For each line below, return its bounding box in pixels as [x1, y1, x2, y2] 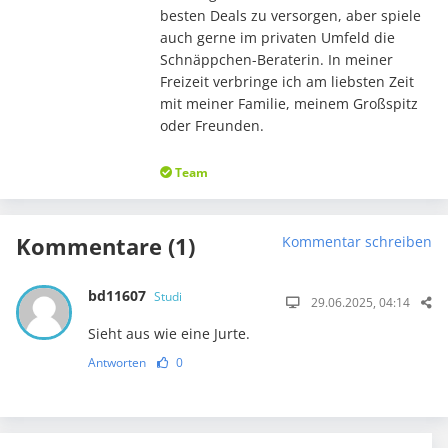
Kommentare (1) [16, 230, 195, 261]
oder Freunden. [159, 115, 264, 135]
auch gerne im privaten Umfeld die [159, 27, 395, 47]
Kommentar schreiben [282, 231, 432, 251]
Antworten [87, 353, 146, 371]
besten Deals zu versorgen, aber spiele [159, 5, 421, 25]
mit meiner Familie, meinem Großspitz [159, 93, 418, 113]
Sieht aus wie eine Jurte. [87, 323, 250, 343]
